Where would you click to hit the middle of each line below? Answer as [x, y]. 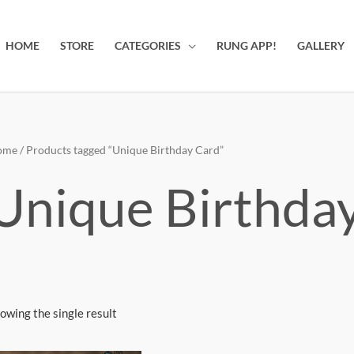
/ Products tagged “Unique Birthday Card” [121, 150]
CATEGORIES [148, 46]
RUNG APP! [247, 46]
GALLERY [321, 46]
